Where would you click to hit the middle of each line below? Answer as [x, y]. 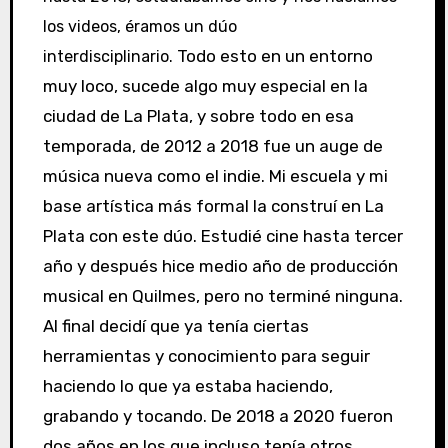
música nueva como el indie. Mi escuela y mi [215, 176]
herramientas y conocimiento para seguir [206, 356]
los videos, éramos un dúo [139, 27]
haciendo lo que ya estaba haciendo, [187, 386]
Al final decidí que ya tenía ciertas [175, 326]
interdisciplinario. [107, 57]
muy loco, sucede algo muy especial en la [205, 86]
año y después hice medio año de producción [220, 266]
